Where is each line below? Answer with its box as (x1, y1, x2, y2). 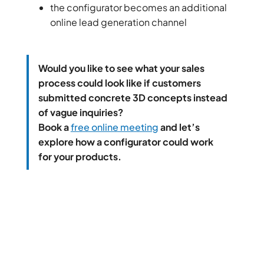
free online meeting (70, 121, 159, 134)
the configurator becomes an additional (49, 1, 227, 14)
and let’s (158, 121, 200, 134)
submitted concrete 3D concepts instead (38, 91, 227, 104)
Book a (38, 121, 71, 134)
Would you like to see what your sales (38, 62, 204, 75)
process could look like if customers (38, 77, 201, 90)
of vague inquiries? (38, 106, 123, 119)
